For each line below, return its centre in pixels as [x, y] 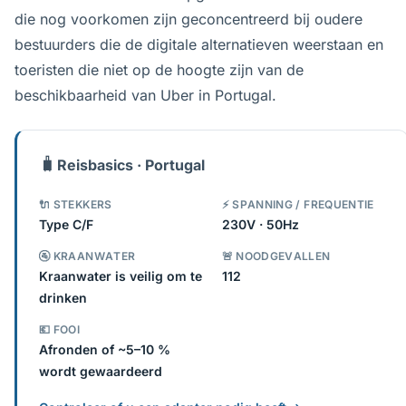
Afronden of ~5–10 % [105, 349]
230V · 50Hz [260, 224]
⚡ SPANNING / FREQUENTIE [298, 204]
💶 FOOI [60, 329]
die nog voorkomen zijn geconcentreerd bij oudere [188, 19]
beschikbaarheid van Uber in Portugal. [145, 95]
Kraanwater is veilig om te [121, 276]
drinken [63, 298]
